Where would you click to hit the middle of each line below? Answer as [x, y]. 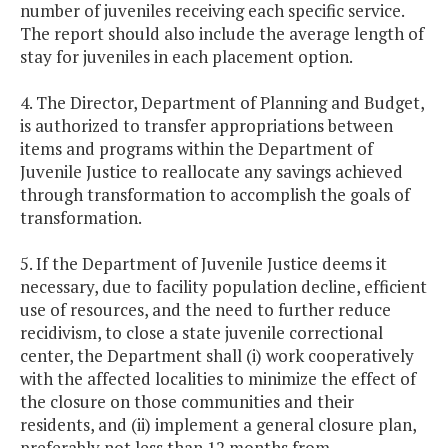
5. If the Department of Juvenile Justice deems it [203, 264]
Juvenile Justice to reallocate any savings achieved [211, 172]
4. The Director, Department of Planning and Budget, [222, 103]
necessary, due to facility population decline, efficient [223, 287]
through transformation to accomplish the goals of [215, 195]
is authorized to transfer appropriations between [206, 126]
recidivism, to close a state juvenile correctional [201, 333]
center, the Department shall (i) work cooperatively [217, 356]
